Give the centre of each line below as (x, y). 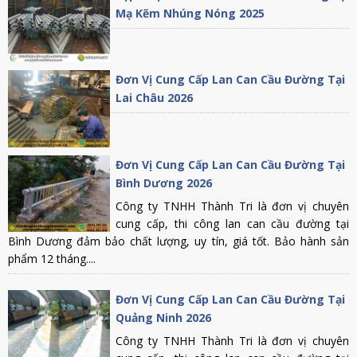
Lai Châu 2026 (155, 98)
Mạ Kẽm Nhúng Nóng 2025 (190, 13)
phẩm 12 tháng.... (52, 258)
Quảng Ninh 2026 (164, 317)
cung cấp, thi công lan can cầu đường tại (232, 223)
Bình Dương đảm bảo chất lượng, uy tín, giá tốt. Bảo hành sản (178, 241)
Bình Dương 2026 (164, 182)
